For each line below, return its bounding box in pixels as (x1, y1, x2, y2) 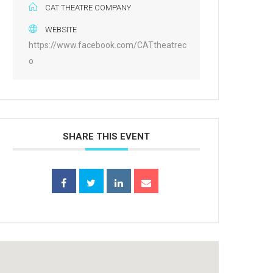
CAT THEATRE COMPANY (45, 3, 132, 13)
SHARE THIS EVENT (63, 131, 151, 143)
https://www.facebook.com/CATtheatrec (29, 40, 187, 51)
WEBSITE (45, 25, 77, 35)
